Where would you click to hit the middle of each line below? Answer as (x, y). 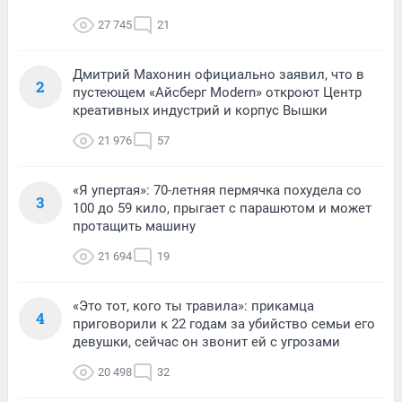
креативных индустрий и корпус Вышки (200, 111)
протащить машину (134, 227)
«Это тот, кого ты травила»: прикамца (193, 306)
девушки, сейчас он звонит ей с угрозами (206, 342)
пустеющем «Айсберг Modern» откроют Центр (217, 93)
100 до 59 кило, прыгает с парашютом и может (222, 209)
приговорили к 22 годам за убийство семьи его (224, 324)
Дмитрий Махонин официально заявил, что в (218, 75)
